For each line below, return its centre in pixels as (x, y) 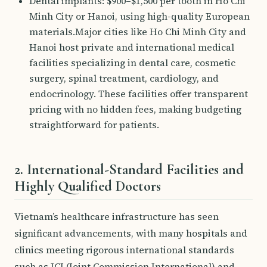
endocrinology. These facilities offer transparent (138, 94)
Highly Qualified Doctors (88, 187)
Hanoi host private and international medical (131, 47)
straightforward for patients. (94, 125)
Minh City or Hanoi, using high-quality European (139, 16)
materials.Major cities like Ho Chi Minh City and (137, 32)
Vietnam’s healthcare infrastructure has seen (117, 216)
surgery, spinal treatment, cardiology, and (124, 78)
